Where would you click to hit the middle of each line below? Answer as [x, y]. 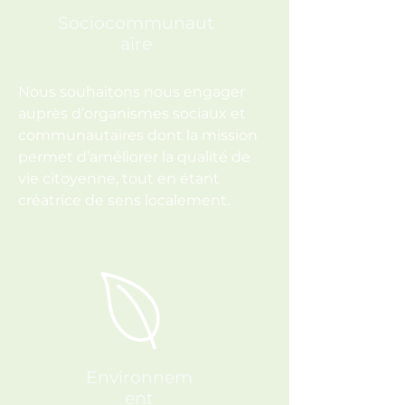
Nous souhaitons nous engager [132, 92]
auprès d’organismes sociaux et [132, 113]
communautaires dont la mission [138, 135]
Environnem [139, 377]
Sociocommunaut [136, 23]
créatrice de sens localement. [126, 200]
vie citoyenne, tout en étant [119, 179]
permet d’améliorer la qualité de [134, 157]
